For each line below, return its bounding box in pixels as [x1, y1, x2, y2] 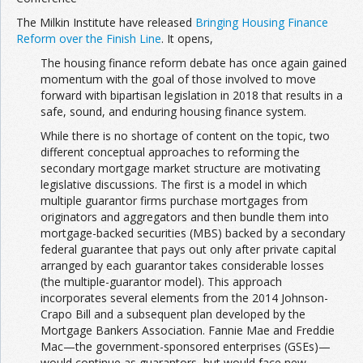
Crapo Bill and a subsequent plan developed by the [41, 306, 305, 322]
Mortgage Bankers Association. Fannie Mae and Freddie [41, 322, 335, 339]
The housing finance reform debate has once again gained [41, 55, 347, 71]
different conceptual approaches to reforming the [41, 144, 300, 160]
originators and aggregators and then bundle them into [41, 209, 329, 225]
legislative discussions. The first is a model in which [41, 177, 307, 193]
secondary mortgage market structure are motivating [41, 160, 320, 177]
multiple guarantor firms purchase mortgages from [41, 193, 308, 209]
